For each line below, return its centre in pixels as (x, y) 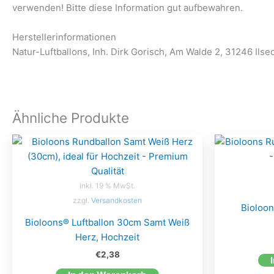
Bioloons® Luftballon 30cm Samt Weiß (107, 223)
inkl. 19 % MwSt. (107, 186)
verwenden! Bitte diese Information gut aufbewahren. (128, 7)
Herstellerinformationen (64, 37)
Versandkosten (117, 201)
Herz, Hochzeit (107, 237)
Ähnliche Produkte (71, 117)
